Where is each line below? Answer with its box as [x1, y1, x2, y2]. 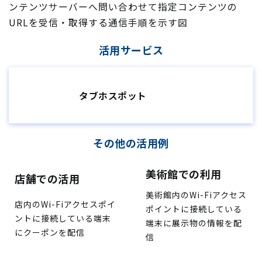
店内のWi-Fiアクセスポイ [15, 198, 116, 210]
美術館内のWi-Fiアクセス [146, 189, 247, 201]
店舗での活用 [15, 171, 80, 186]
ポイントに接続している [146, 203, 242, 215]
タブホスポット [79, 88, 147, 102]
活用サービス [98, 42, 164, 57]
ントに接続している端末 [15, 212, 111, 224]
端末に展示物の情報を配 [146, 217, 242, 229]
